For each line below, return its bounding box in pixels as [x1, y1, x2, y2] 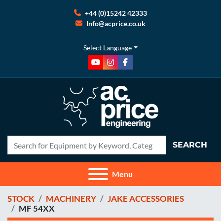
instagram [110, 62, 144, 72]
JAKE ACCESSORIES [108, 193, 184, 204]
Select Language [83, 43, 132, 52]
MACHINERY [46, 193, 96, 204]
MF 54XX [19, 203, 55, 214]
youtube [95, 62, 124, 72]
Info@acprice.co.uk [86, 19, 146, 28]
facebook [124, 62, 156, 72]
